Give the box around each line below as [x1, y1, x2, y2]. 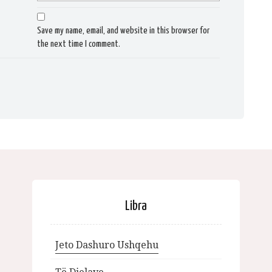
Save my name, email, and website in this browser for [37, 26, 210, 36]
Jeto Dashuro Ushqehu [55, 239, 158, 251]
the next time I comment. [37, 39, 121, 49]
